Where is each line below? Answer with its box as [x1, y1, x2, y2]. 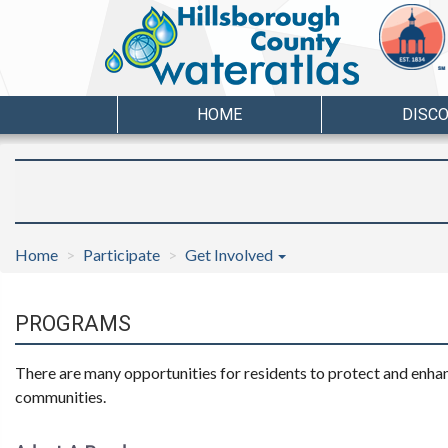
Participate [83, 244, 160, 264]
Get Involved [185, 244, 276, 264]
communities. [15, 386, 106, 406]
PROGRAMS [15, 310, 131, 336]
